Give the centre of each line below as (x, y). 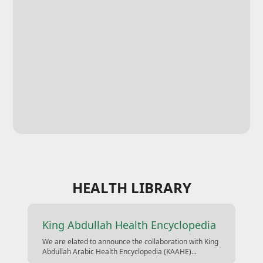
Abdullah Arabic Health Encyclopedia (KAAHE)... (120, 251)
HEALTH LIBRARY (131, 187)
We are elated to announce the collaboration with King (131, 241)
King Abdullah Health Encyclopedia (129, 225)
